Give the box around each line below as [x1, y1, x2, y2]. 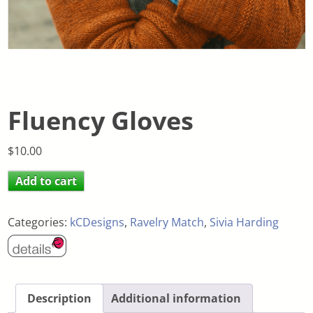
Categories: [8, 214, 71, 230]
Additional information [111, 291, 242, 307]
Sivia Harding [210, 214, 279, 230]
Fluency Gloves [8, 103, 194, 138]
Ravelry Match [130, 214, 205, 230]
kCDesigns [70, 214, 125, 230]
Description [27, 291, 92, 307]
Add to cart [15, 173, 78, 189]
